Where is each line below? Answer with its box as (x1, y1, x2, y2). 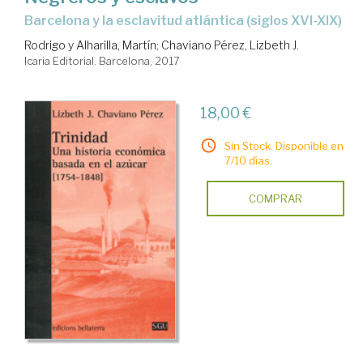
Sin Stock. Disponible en (224, 139, 344, 152)
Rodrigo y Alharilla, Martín (24, 37, 156, 52)
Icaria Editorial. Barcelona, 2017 (24, 53, 180, 67)
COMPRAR (248, 191, 302, 205)
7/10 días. (224, 153, 272, 167)
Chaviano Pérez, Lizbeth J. (161, 37, 299, 52)
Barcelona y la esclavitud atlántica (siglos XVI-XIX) (33, 12, 342, 28)
